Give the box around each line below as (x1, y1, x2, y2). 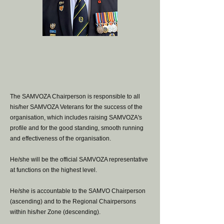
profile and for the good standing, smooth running (10, 124, 143, 131)
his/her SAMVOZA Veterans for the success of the (10, 103, 142, 110)
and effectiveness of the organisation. (10, 135, 111, 142)
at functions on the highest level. (10, 166, 97, 173)
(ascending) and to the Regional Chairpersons (10, 198, 136, 205)
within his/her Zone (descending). (10, 208, 100, 215)
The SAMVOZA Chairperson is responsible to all (10, 93, 140, 100)
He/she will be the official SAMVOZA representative (10, 156, 148, 163)
